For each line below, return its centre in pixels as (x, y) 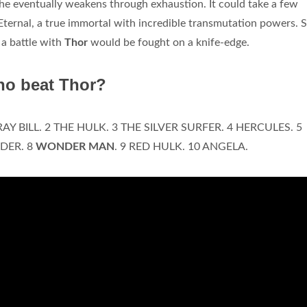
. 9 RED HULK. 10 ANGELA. (181, 147)
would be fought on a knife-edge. (170, 43)
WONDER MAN (75, 147)
